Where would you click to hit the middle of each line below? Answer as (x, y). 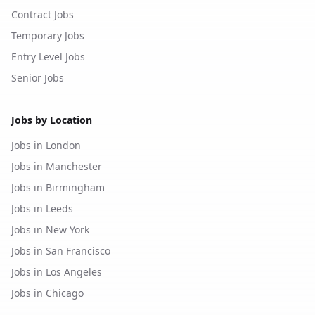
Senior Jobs (38, 78)
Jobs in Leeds (42, 208)
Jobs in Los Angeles (57, 272)
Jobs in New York (50, 230)
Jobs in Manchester (57, 166)
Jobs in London (46, 145)
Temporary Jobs (48, 36)
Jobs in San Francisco (61, 251)
